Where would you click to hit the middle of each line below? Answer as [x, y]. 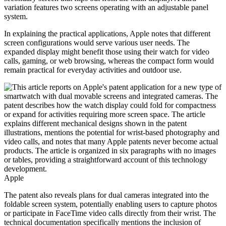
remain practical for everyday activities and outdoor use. [93, 70]
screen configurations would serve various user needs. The [97, 43]
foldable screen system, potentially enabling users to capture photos [110, 204]
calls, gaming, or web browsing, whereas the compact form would [109, 61]
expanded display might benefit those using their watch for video [107, 52]
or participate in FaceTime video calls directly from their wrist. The [110, 213]
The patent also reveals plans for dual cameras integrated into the [106, 195]
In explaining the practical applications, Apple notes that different [107, 34]
